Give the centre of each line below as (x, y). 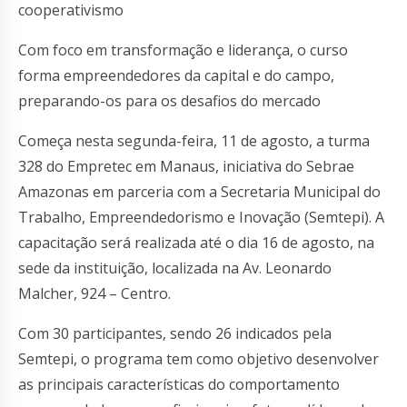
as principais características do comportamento (179, 384)
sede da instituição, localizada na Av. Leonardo (175, 268)
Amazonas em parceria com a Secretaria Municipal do (199, 191)
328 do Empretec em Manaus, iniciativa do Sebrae (186, 166)
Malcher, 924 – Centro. (94, 293)
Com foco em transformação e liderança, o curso (183, 50)
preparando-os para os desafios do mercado (169, 100)
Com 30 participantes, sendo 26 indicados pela (175, 333)
